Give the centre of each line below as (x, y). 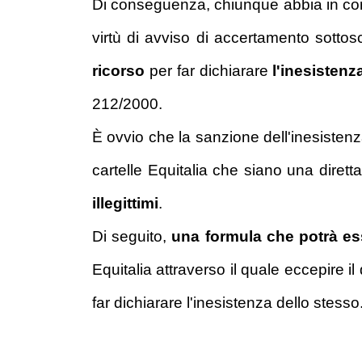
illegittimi (125, 203)
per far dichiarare (209, 71)
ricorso (118, 71)
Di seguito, (132, 236)
